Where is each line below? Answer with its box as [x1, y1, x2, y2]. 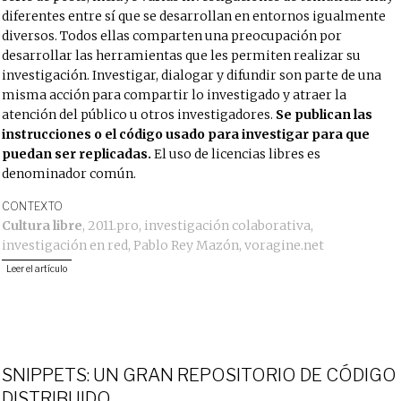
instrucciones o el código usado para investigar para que [2, 126, 371, 142]
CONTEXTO [2, 200, 64, 213]
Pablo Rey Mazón [133, 237, 240, 253]
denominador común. [2, 166, 137, 182]
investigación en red [2, 237, 129, 253]
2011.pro [88, 218, 140, 234]
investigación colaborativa [144, 218, 311, 234]
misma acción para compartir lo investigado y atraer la [2, 87, 347, 103]
